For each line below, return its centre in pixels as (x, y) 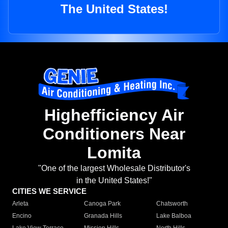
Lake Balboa (174, 216)
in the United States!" (114, 181)
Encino (22, 216)
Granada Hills (103, 216)
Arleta (20, 204)
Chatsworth (172, 204)
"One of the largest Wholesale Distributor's (114, 168)
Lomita (114, 153)
